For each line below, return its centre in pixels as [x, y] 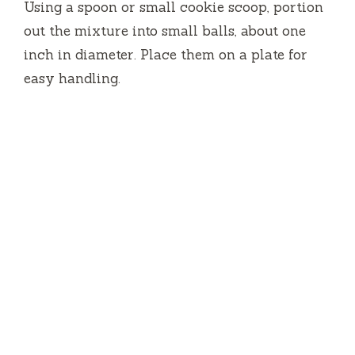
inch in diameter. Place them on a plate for [166, 54]
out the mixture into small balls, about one [165, 31]
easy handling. [72, 78]
